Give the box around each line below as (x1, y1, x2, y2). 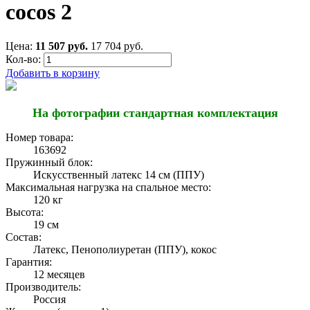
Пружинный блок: (6, 156, 93, 168)
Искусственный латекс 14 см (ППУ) (33, 168, 204, 181)
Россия (33, 293, 66, 305)
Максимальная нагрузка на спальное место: (6, 181, 211, 193)
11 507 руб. (35, 39, 88, 52)
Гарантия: (6, 255, 52, 268)
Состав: (6, 230, 42, 243)
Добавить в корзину (6, 66, 100, 79)
